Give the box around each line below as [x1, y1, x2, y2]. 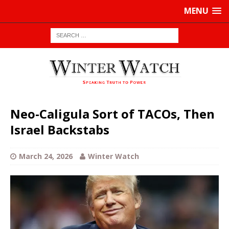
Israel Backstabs [10, 121, 109, 139]
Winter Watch [88, 151, 139, 162]
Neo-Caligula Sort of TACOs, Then [10, 105, 215, 123]
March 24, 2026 [19, 151, 73, 162]
